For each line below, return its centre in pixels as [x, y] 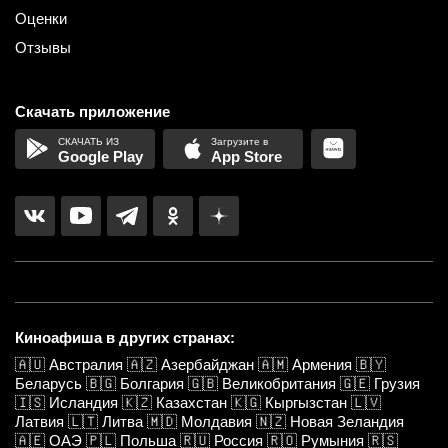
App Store [247, 156]
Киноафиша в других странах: [125, 337]
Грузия [397, 383]
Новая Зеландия [347, 421]
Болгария [152, 383]
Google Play [100, 156]
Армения [322, 364]
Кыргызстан [306, 402]
